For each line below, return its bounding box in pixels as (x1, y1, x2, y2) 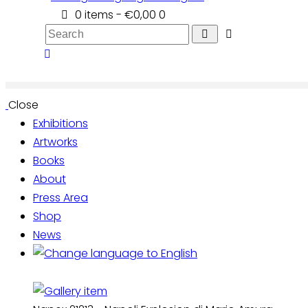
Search (45, 25, 82, 41)
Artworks (33, 134, 78, 151)
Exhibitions (33, 115, 88, 132)
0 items (75, 7, 114, 23)
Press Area (33, 190, 88, 206)
